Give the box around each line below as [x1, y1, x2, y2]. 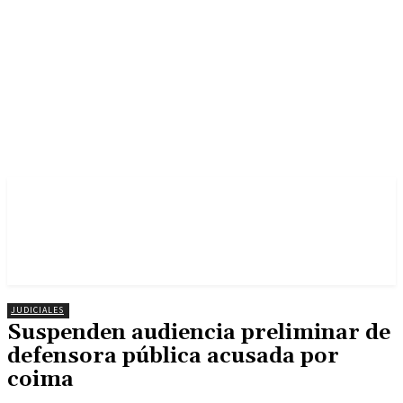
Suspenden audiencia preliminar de [7, 319, 390, 346]
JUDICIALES [11, 304, 64, 316]
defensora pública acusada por [7, 343, 339, 370]
